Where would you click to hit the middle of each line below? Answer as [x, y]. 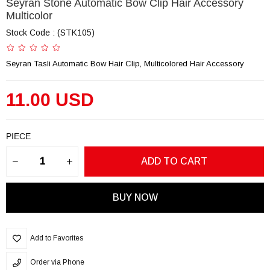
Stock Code [28, 32]
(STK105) [76, 32]
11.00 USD [50, 99]
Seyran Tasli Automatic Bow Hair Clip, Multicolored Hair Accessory [125, 63]
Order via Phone [57, 262]
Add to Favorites [57, 238]
